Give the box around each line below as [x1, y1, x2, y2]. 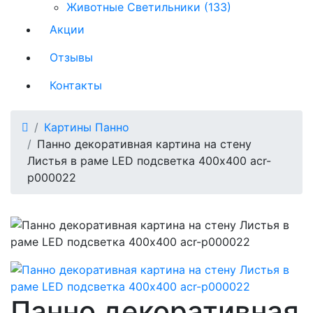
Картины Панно [44, 119, 129, 134]
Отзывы [50, 50, 93, 64]
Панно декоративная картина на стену [37, 136, 252, 151]
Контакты [50, 78, 102, 92]
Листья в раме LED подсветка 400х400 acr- [27, 153, 271, 168]
